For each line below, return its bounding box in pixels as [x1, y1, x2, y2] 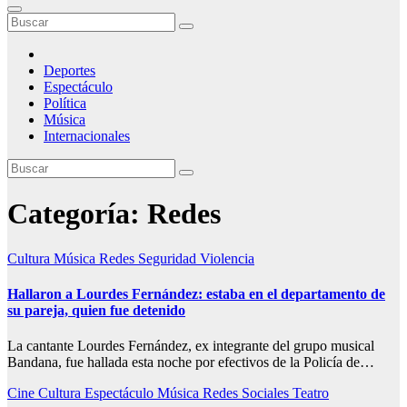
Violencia [200, 250, 254, 266]
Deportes [44, 63, 95, 78]
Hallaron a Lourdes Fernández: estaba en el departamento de [7, 286, 385, 303]
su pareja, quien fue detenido [7, 303, 185, 319]
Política [44, 95, 86, 111]
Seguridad [138, 250, 200, 266]
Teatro [293, 385, 329, 402]
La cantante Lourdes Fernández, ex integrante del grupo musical [7, 338, 374, 354]
